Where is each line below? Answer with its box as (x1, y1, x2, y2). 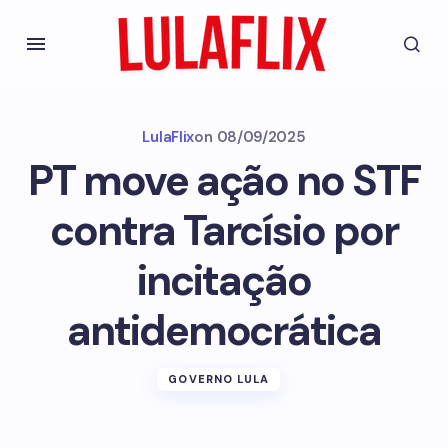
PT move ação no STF (28, 153, 420, 208)
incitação (137, 253, 311, 308)
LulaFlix (142, 127, 195, 147)
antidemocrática (67, 303, 381, 358)
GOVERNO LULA (168, 372, 270, 386)
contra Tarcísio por (50, 203, 398, 258)
